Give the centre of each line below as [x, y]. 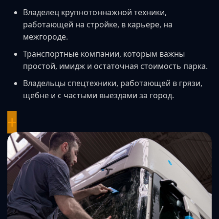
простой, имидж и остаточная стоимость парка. [115, 66]
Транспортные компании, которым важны [104, 54]
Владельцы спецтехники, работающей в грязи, [113, 83]
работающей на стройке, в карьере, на [98, 24]
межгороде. [45, 36]
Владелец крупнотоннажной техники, [95, 12]
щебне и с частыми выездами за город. [99, 95]
